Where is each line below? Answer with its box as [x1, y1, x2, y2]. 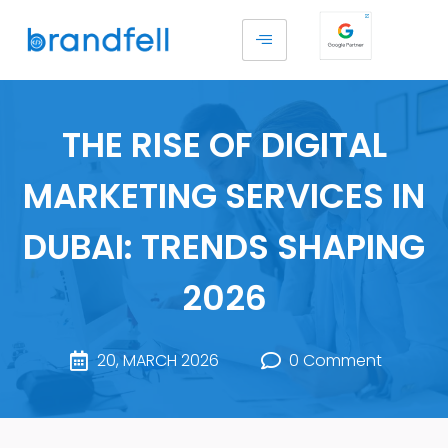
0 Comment [288, 349, 382, 373]
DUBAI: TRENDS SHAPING [23, 223, 425, 272]
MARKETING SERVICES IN [23, 172, 425, 221]
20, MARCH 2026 [96, 349, 219, 373]
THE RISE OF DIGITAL [61, 121, 387, 170]
